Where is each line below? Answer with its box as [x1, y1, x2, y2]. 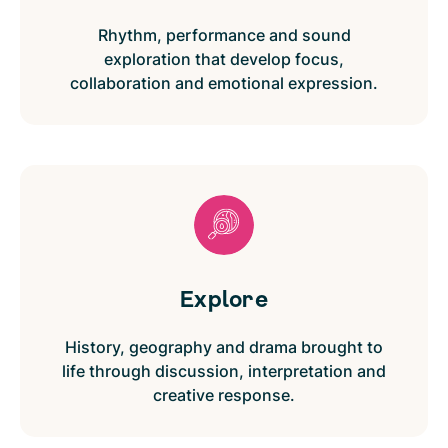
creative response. [153, 385, 295, 406]
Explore [179, 286, 269, 312]
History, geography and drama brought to [65, 337, 383, 358]
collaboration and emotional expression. [70, 73, 378, 94]
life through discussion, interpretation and [62, 361, 386, 382]
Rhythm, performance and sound [97, 25, 351, 46]
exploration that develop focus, [104, 49, 344, 70]
